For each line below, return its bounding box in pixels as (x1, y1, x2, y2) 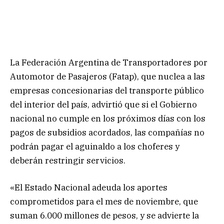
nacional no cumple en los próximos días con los (10, 112, 205, 124)
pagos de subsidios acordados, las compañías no (10, 126, 204, 138)
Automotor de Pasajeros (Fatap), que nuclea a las (10, 70, 205, 82)
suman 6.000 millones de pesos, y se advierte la (10, 209, 199, 221)
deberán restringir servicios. (10, 154, 125, 166)
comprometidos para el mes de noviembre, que (10, 195, 198, 207)
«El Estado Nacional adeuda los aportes (10, 181, 167, 193)
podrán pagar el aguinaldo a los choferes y (10, 140, 179, 152)
